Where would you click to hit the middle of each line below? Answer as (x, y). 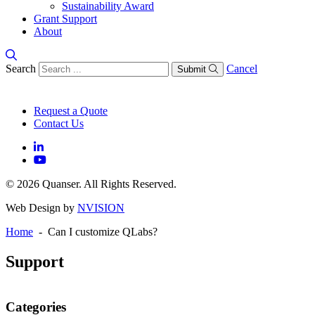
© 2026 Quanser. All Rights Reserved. (91, 184)
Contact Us (59, 123)
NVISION (101, 208)
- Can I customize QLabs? (95, 232)
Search (21, 69)
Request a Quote (71, 111)
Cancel (242, 69)
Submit (192, 69)
